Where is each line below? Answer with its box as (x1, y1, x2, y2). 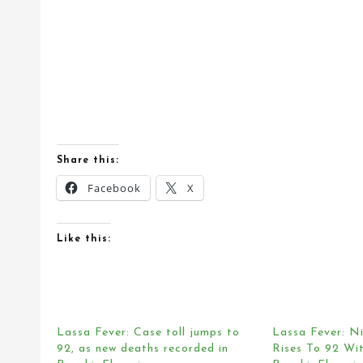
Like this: (57, 233, 111, 244)
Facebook (88, 180, 141, 195)
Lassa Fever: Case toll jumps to (57, 326, 240, 339)
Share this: (57, 155, 119, 165)
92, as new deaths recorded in (57, 342, 228, 355)
